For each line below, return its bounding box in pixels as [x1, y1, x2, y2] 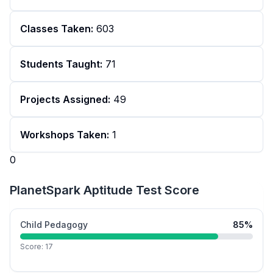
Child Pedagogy [20, 219, 88, 230]
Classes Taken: [20, 23, 93, 35]
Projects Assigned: [20, 93, 110, 106]
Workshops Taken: [20, 129, 109, 141]
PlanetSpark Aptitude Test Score [10, 183, 199, 198]
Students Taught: [20, 58, 102, 71]
